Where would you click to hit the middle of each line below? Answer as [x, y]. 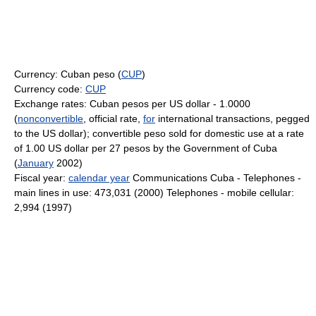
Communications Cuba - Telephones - [215, 178]
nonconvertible [50, 119]
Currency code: [50, 89]
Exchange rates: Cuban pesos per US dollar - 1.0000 [132, 104]
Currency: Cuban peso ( [68, 74]
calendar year [99, 178]
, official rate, [113, 119]
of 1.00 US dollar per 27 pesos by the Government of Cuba [146, 148]
